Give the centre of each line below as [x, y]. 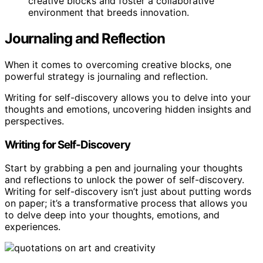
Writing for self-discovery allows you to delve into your [128, 97]
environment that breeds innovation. [109, 13]
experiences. [33, 227]
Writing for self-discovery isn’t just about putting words [128, 192]
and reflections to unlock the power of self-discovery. [124, 180]
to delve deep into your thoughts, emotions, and [112, 215]
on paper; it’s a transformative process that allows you [126, 203]
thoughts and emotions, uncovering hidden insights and [128, 109]
